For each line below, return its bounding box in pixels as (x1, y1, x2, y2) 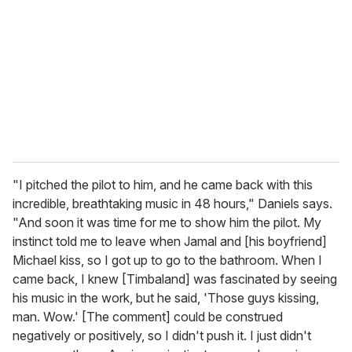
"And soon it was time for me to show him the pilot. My (13, 214, 321, 231)
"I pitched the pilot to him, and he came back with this (13, 177, 313, 193)
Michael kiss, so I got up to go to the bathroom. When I (13, 252, 322, 269)
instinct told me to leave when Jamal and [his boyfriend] (13, 233, 327, 250)
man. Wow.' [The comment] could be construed (13, 309, 283, 325)
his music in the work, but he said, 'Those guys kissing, (13, 290, 319, 306)
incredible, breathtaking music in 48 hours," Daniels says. (13, 196, 332, 212)
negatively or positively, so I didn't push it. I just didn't (13, 328, 311, 344)
